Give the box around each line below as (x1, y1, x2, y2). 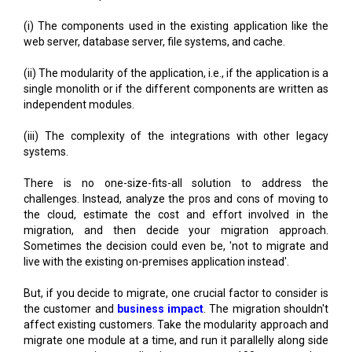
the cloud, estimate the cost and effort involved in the (24, 207, 328, 221)
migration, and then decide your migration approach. (24, 223, 328, 236)
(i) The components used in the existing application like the (24, 19, 328, 32)
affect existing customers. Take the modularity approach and (24, 317, 328, 331)
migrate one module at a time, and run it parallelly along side (24, 333, 328, 346)
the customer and (24, 302, 117, 315)
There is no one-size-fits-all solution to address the (24, 176, 328, 189)
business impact (116, 302, 204, 315)
